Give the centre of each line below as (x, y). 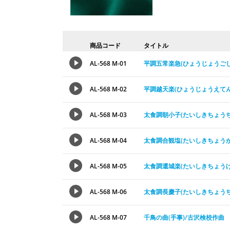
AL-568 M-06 (108, 191)
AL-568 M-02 (108, 89)
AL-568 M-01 (108, 63)
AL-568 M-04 (108, 140)
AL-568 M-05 (108, 166)
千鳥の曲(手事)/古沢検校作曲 (184, 217)
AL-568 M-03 (108, 114)
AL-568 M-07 (108, 217)
